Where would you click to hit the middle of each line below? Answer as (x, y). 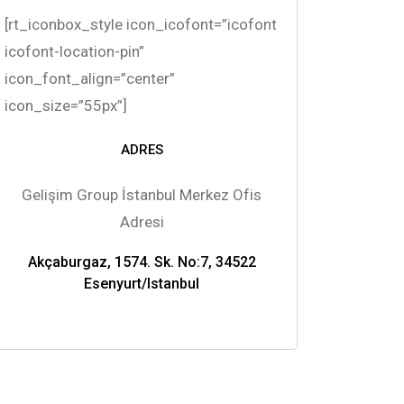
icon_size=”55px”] (66, 105)
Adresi (142, 221)
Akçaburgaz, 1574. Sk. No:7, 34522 (142, 262)
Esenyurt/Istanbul (142, 283)
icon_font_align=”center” (90, 78)
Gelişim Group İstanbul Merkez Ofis (142, 194)
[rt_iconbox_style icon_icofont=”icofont (141, 24)
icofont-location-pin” (75, 51)
